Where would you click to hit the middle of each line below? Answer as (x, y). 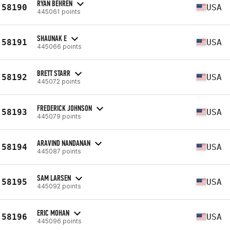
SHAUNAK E (52, 38)
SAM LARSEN (54, 178)
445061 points (59, 11)
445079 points (59, 116)
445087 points (59, 151)
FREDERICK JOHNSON (64, 108)
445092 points (59, 186)
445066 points (59, 46)
